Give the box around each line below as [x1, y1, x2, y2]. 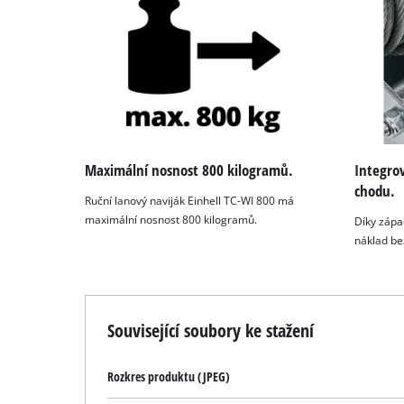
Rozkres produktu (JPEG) [107, 368, 231, 386]
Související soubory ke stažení [107, 317, 315, 344]
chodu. [353, 180, 395, 202]
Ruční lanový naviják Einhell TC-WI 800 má [85, 193, 295, 207]
